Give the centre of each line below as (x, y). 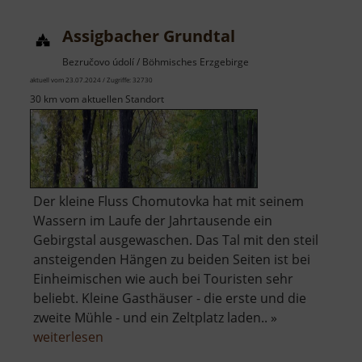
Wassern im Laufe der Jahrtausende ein (153, 221)
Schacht (127, 18)
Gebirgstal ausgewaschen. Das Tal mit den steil (176, 240)
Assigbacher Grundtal (149, 36)
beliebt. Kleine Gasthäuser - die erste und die (170, 299)
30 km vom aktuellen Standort (97, 99)
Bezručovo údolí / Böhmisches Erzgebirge (156, 62)
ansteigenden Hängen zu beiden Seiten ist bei (172, 260)
